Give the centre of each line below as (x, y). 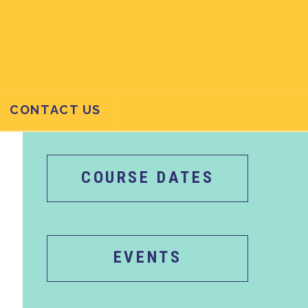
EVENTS (147, 257)
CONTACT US (55, 110)
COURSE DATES (148, 177)
